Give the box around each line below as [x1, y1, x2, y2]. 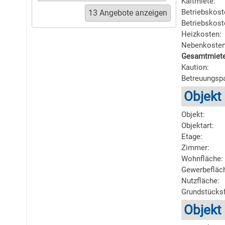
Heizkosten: [181, 30, 221, 39]
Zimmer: [181, 143, 209, 152]
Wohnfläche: [181, 154, 223, 163]
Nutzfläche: [181, 176, 219, 185]
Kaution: [181, 63, 209, 72]
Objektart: [181, 121, 214, 130]
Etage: [181, 132, 202, 141]
